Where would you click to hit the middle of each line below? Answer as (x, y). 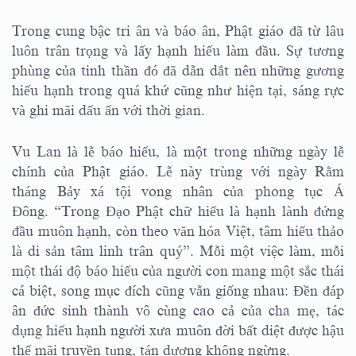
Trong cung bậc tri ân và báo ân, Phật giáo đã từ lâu (178, 31)
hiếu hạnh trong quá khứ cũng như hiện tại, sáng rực (178, 90)
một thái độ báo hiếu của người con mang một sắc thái (178, 271)
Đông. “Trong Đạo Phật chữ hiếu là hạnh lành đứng (178, 211)
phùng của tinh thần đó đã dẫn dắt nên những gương (178, 70)
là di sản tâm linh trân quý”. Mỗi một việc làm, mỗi (178, 251)
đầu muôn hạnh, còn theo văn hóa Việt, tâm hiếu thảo (178, 231)
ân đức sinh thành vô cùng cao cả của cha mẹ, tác (178, 310)
